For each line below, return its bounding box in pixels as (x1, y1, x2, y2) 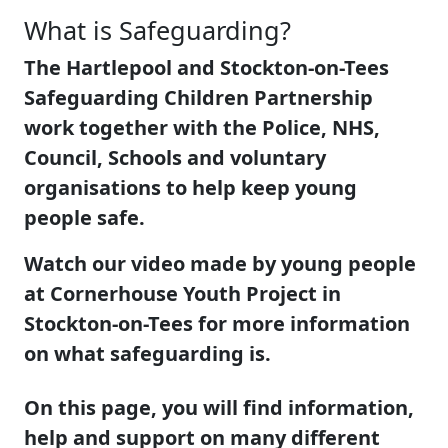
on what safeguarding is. (24, 339, 271, 367)
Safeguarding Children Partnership (24, 83, 373, 111)
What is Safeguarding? (24, 12, 291, 47)
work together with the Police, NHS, (24, 113, 380, 141)
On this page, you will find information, (24, 393, 414, 421)
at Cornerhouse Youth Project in (24, 279, 341, 307)
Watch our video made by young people (24, 249, 416, 277)
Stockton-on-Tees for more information (24, 309, 410, 337)
